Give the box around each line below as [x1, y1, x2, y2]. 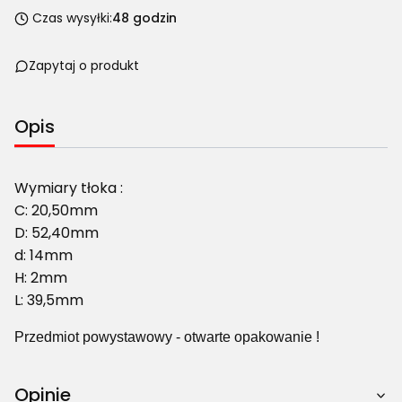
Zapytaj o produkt [29, 57, 139, 75]
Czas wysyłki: [32, 9, 112, 28]
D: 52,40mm [14, 222, 99, 243]
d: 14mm [14, 244, 73, 266]
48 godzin [112, 9, 177, 28]
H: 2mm [14, 267, 67, 288]
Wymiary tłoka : [14, 177, 123, 198]
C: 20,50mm [14, 199, 98, 221]
